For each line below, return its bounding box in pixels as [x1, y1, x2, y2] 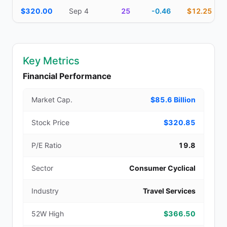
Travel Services [143, 186, 196, 195]
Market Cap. [31, 95, 72, 104]
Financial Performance [23, 71, 111, 81]
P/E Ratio [31, 141, 61, 149]
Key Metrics [23, 55, 80, 67]
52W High [31, 209, 64, 218]
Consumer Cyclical [129, 164, 196, 172]
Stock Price [31, 118, 69, 127]
